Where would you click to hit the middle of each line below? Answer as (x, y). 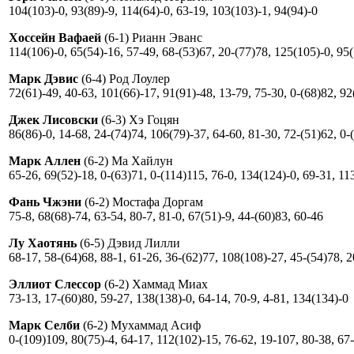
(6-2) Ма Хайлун (127, 160)
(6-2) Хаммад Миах (154, 284)
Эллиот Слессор (55, 284)
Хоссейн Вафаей (55, 37)
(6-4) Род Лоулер (124, 78)
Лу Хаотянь (43, 243)
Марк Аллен (45, 160)
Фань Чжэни (45, 201)
